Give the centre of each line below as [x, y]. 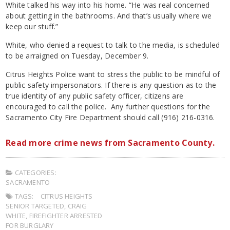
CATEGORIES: [35, 173]
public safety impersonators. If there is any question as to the [111, 85]
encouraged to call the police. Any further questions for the [108, 107]
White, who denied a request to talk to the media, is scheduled [113, 45]
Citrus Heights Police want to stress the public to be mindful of [113, 74]
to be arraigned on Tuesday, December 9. [77, 56]
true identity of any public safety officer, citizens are [94, 96]
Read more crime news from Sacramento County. [110, 143]
